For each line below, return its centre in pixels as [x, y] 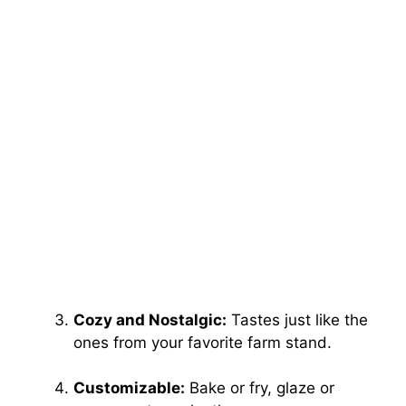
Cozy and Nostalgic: [150, 319]
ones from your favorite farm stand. [203, 342]
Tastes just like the [297, 319]
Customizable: [129, 388]
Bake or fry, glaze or [260, 388]
